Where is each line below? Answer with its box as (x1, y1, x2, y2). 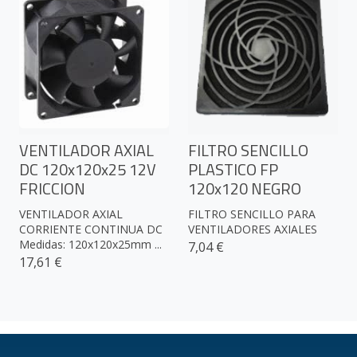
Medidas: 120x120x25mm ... (19, 237, 162, 253)
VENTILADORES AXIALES (188, 222, 317, 237)
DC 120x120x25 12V (19, 157, 156, 182)
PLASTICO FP (188, 157, 278, 182)
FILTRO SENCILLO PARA (188, 206, 316, 222)
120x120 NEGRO (188, 176, 301, 202)
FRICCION (19, 176, 85, 202)
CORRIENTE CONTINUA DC (19, 222, 163, 237)
